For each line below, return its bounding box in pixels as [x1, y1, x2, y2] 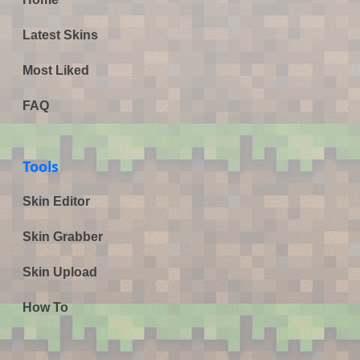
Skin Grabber [22, 229, 103, 243]
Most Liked [22, 63, 89, 77]
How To [22, 300, 68, 314]
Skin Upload [22, 264, 97, 279]
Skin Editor [22, 194, 90, 208]
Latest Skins [22, 27, 98, 42]
